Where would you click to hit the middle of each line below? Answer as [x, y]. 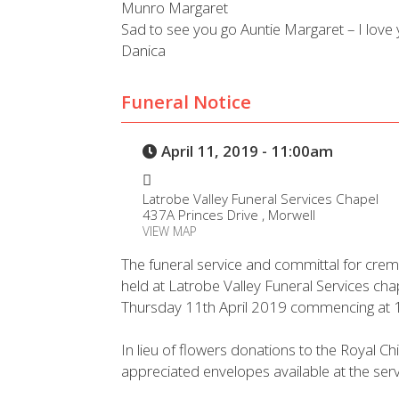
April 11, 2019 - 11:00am [245, 151]
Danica [144, 50]
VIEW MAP [169, 232]
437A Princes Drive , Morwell [228, 215]
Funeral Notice [187, 102]
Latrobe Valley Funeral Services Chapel [260, 199]
